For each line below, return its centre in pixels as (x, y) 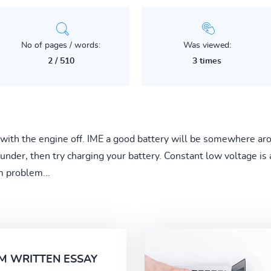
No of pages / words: (61, 45)
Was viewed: (207, 45)
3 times (207, 61)
